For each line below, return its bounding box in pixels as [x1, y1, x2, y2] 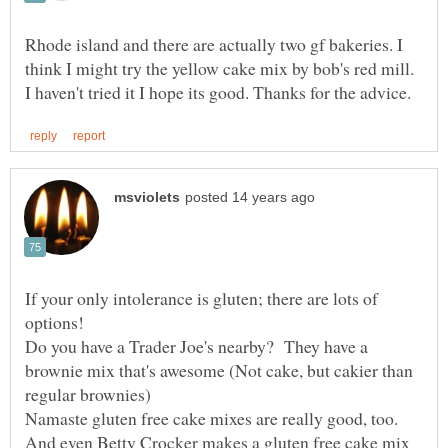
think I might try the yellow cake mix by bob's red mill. [25, 55, 414, 80]
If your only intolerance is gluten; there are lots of [25, 285, 378, 310]
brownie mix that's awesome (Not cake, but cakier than [25, 357, 413, 382]
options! [25, 309, 90, 334]
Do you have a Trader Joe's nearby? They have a [25, 333, 368, 358]
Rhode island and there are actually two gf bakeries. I [25, 31, 403, 56]
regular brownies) [25, 381, 157, 406]
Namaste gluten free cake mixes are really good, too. [25, 405, 404, 430]
